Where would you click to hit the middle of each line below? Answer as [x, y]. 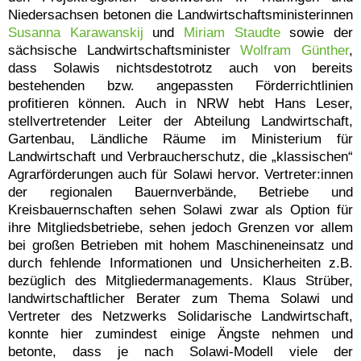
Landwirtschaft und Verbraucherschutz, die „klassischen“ [180, 156]
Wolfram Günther [295, 50]
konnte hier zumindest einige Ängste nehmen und [180, 334]
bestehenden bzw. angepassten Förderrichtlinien [180, 85]
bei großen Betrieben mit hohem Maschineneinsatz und [180, 245]
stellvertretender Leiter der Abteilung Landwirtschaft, [180, 121]
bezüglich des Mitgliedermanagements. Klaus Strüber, [180, 280]
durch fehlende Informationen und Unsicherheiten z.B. [180, 263]
